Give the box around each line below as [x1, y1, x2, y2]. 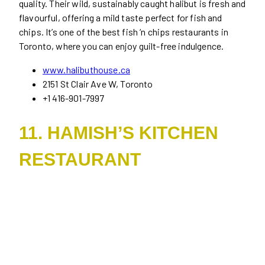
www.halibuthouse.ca [43, 63, 131, 75]
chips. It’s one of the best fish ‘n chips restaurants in [19, 25, 228, 37]
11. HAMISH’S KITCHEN [19, 123, 218, 143]
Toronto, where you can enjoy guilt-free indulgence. [19, 40, 226, 51]
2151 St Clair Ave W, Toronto [43, 77, 155, 89]
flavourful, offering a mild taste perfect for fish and [19, 11, 222, 23]
